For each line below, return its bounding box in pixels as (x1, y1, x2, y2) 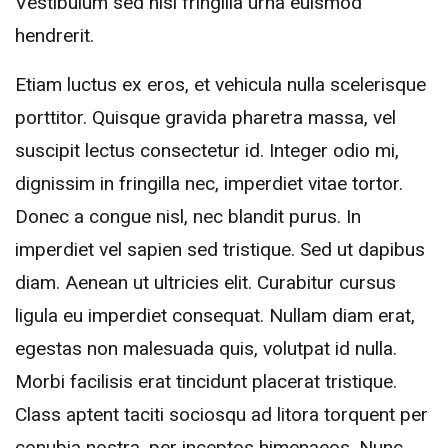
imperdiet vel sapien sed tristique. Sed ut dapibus (15, 238, 425, 262)
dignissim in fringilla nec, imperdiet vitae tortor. (15, 172, 403, 196)
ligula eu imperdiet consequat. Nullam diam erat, (15, 304, 415, 328)
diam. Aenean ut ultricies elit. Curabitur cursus (15, 271, 396, 295)
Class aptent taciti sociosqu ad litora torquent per (15, 403, 428, 427)
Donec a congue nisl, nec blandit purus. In (15, 205, 361, 229)
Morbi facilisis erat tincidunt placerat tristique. (15, 370, 397, 394)
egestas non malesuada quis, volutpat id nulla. (15, 337, 397, 361)
